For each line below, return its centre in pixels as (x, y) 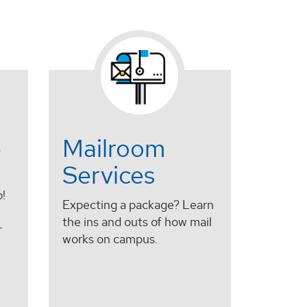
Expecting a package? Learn (138, 204)
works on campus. (110, 238)
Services (108, 175)
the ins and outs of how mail (137, 221)
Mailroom (113, 148)
